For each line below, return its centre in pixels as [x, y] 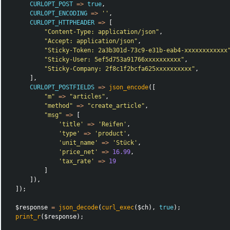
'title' [71, 124]
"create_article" [116, 106]
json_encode [129, 88]
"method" [59, 106]
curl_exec [118, 208]
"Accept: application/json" [91, 41]
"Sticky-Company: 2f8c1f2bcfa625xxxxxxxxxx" [120, 69]
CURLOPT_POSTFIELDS [62, 88]
